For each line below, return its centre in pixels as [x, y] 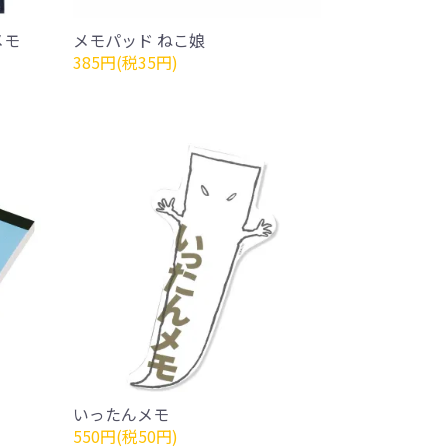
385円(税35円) [125, 62]
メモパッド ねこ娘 [138, 40]
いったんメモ [120, 414]
